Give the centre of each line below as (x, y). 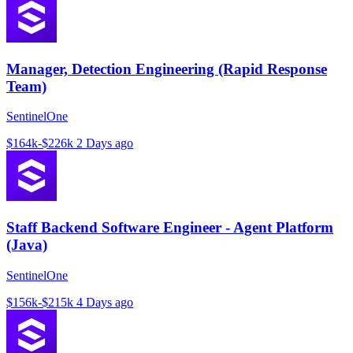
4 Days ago (105, 302)
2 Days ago (105, 143)
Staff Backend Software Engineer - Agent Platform (170, 227)
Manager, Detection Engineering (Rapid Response (167, 69)
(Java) (27, 244)
